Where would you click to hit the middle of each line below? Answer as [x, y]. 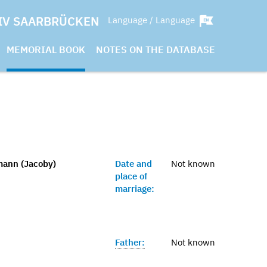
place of [131, 176]
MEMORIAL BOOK [46, 49]
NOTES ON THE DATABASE [156, 49]
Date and [133, 164]
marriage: [135, 189]
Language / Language [153, 20]
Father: [130, 242]
